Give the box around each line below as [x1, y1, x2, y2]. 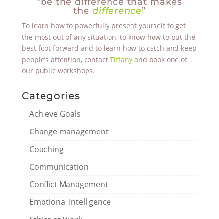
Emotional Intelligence [29, 197, 111, 207]
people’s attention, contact [22, 55, 110, 64]
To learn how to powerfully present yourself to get [22, 21, 186, 30]
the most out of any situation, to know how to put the [22, 32, 195, 42]
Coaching [29, 144, 64, 154]
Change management [29, 126, 109, 137]
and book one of [132, 55, 187, 64]
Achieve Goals [29, 109, 81, 119]
